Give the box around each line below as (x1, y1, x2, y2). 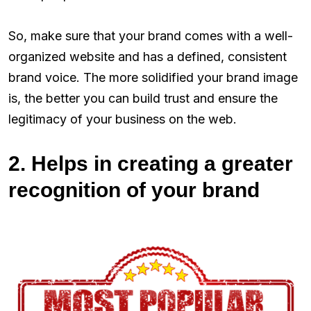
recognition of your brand (8, 178, 260, 201)
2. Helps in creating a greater (8, 151, 293, 175)
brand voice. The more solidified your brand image (8, 69, 298, 85)
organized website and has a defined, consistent (8, 49, 287, 64)
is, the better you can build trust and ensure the (8, 90, 278, 106)
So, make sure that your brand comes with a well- (8, 28, 293, 43)
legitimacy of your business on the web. (8, 111, 237, 126)
